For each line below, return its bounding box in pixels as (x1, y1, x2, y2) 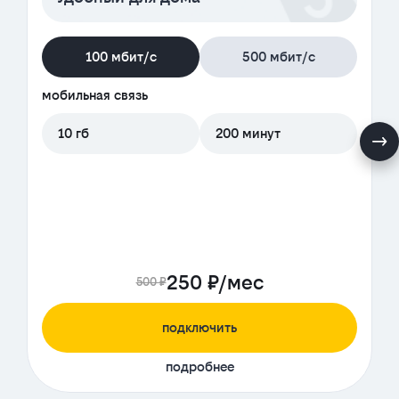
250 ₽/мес (166, 271, 264, 295)
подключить (162, 320, 237, 336)
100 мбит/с (85, 49, 157, 65)
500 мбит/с (241, 49, 315, 65)
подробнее (165, 359, 234, 375)
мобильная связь (42, 87, 148, 103)
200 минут (216, 126, 281, 142)
